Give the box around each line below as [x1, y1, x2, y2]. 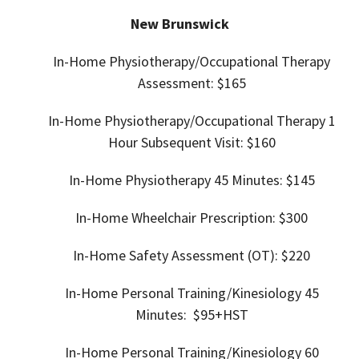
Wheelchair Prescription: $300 [131, 208, 308, 228]
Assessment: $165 [137, 74, 246, 93]
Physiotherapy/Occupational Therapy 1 [103, 111, 336, 131]
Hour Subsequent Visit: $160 [107, 133, 276, 152]
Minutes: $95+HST [135, 305, 248, 325]
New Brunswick [130, 14, 229, 34]
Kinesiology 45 [231, 284, 319, 303]
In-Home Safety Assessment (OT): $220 [73, 246, 310, 265]
